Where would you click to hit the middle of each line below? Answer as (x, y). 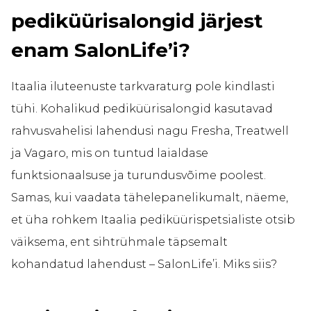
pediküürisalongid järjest (137, 21)
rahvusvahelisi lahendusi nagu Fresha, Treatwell (150, 131)
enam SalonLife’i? (101, 50)
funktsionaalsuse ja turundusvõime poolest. (138, 176)
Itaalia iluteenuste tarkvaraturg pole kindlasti (143, 87)
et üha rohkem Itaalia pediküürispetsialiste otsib (153, 220)
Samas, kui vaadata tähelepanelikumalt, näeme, (150, 198)
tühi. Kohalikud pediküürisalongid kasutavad (142, 109)
